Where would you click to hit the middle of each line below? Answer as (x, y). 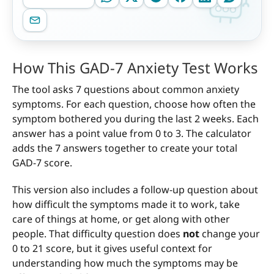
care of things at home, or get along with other (121, 219)
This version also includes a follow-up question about (135, 190)
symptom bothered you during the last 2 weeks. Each (135, 119)
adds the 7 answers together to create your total (125, 148)
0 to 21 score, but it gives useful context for (112, 249)
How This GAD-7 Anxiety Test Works (135, 68)
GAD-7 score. (42, 163)
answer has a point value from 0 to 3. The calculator (132, 134)
